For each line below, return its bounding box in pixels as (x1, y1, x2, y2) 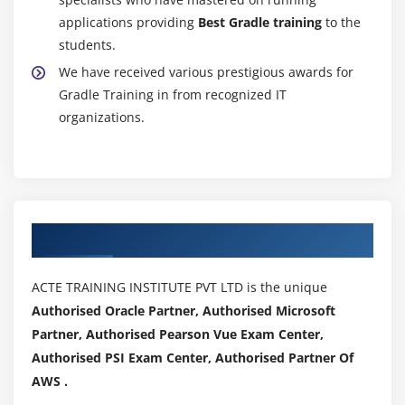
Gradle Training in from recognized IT (59, 85, 287, 103)
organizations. (59, 108, 145, 126)
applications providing (59, 13, 198, 31)
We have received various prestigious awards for (59, 62, 353, 80)
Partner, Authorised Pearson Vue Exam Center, (32, 325, 324, 343)
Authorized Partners (32, 224, 192, 247)
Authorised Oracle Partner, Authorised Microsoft (32, 301, 335, 319)
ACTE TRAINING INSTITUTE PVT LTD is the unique (32, 278, 327, 296)
